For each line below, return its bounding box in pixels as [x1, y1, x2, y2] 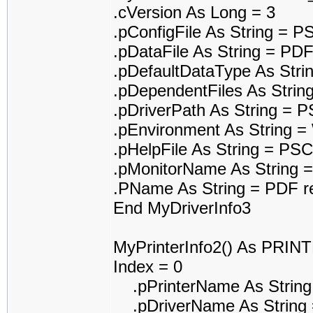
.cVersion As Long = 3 [113, 3, 275, 22]
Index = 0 [113, 257, 182, 276]
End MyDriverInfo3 [113, 198, 251, 217]
